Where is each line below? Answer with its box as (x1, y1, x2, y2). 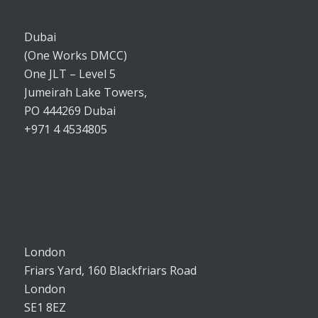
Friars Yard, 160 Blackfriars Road (23, 262, 197, 278)
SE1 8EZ (23, 299, 66, 315)
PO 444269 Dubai (23, 103, 116, 119)
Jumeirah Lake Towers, (23, 84, 147, 101)
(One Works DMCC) (23, 48, 127, 64)
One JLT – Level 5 (23, 66, 116, 82)
